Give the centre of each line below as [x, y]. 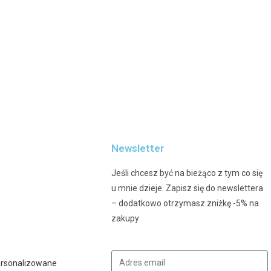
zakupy [126, 219]
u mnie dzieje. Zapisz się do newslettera [188, 188]
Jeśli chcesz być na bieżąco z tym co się [187, 173]
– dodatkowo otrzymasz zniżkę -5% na [185, 204]
